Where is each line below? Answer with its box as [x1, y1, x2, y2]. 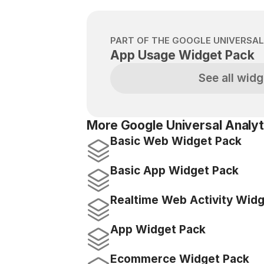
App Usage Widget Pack [110, 48, 255, 62]
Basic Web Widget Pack [110, 134, 242, 148]
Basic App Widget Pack [110, 164, 239, 177]
